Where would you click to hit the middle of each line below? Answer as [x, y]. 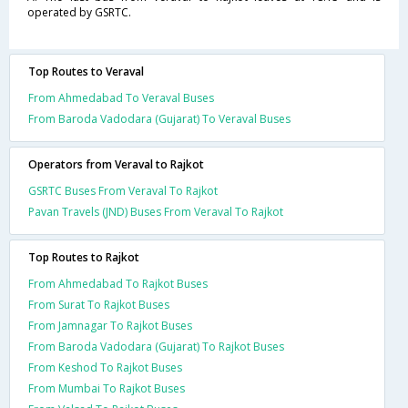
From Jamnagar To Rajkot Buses [110, 325]
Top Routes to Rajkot [84, 257]
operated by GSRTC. [79, 12]
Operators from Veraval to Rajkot [116, 164]
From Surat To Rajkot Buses [99, 304]
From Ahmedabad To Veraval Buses [121, 97]
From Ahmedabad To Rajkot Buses [118, 283]
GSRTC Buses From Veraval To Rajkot [123, 190]
